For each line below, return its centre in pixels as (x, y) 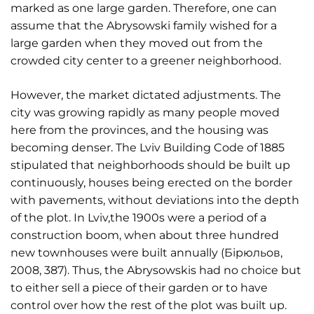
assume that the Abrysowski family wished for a (144, 26)
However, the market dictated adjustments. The (146, 95)
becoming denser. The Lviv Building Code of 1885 (148, 148)
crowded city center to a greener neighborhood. (146, 61)
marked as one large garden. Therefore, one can (144, 8)
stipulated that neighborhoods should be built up (150, 165)
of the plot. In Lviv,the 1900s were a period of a (138, 218)
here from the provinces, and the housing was (139, 130)
